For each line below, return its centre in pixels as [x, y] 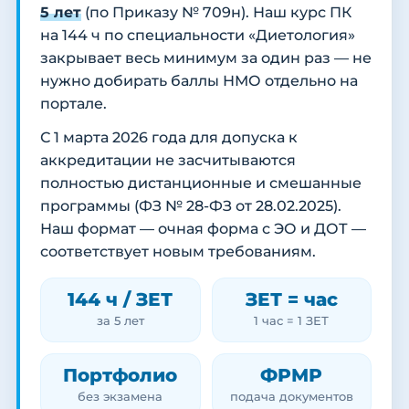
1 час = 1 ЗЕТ [292, 321]
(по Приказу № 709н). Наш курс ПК [216, 13]
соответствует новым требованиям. [178, 252]
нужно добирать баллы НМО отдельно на [199, 81]
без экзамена [121, 397]
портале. [73, 104]
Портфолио [121, 375]
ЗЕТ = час [291, 299]
